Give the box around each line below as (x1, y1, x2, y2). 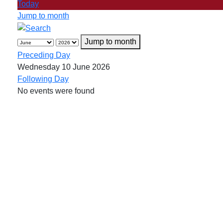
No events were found (17, 86, 95, 95)
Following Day (17, 74, 69, 83)
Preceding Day (17, 50, 70, 59)
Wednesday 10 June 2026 (17, 62, 110, 71)
